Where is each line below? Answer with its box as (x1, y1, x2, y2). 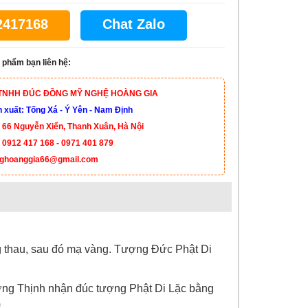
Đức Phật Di (151, 243, 212, 255)
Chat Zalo (102, 16, 165, 32)
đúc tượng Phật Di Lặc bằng (72, 283, 214, 294)
